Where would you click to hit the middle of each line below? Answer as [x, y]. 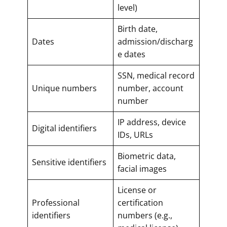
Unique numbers [64, 88]
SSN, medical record [156, 75]
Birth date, [138, 29]
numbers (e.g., [145, 215]
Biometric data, [147, 156]
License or [137, 190]
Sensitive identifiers [69, 162]
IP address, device [152, 122]
